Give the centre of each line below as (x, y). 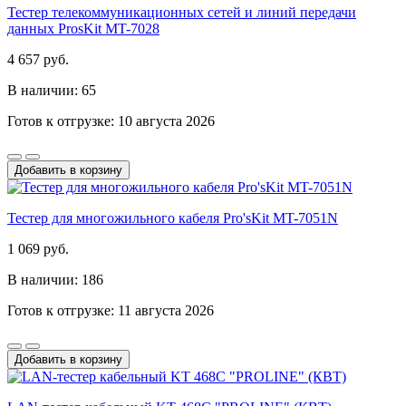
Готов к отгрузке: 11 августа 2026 (111, 310)
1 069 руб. (38, 248)
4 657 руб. (38, 59)
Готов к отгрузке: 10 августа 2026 (111, 121)
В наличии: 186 (55, 279)
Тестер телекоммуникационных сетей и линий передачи (182, 12)
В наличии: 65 (52, 90)
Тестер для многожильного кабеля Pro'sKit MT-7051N (173, 217)
